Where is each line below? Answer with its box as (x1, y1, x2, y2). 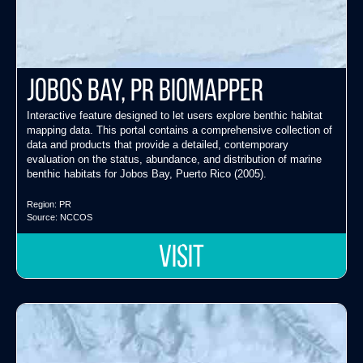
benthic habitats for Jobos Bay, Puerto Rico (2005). (27, 168, 267, 181)
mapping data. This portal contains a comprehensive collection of (27, 124, 332, 137)
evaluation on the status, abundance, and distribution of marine (27, 153, 322, 166)
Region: (27, 199, 59, 210)
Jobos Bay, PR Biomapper (27, 77, 263, 109)
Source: (27, 212, 60, 223)
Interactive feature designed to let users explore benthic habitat (27, 109, 322, 122)
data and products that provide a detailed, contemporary (27, 139, 288, 152)
